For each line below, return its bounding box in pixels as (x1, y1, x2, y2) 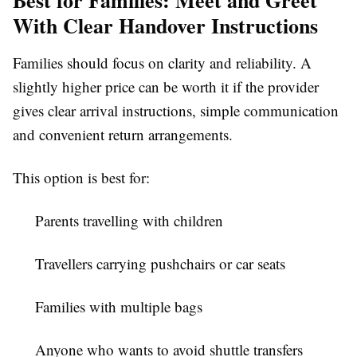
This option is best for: (13, 167, 150, 187)
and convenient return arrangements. (13, 124, 233, 144)
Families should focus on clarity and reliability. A (13, 52, 312, 73)
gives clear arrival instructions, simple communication (13, 100, 339, 120)
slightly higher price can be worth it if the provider (13, 76, 319, 96)
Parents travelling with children (35, 210, 223, 230)
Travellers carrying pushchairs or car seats (35, 253, 285, 273)
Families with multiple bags (35, 296, 202, 316)
